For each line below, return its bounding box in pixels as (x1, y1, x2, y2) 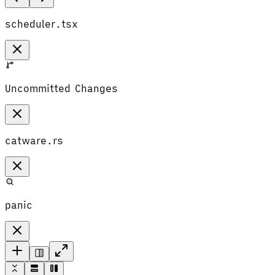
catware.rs (5, 134, 63, 147)
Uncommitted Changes (5, 82, 118, 95)
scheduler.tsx (5, 17, 78, 30)
